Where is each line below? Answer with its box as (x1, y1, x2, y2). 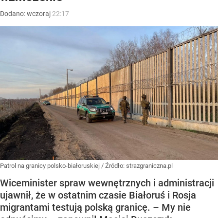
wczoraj (27, 10, 52, 18)
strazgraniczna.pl (126, 162, 173, 169)
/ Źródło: (101, 162, 126, 169)
